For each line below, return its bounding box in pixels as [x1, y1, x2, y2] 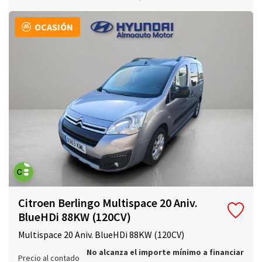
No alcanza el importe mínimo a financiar [87, 247, 244, 258]
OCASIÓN [35, 21, 73, 33]
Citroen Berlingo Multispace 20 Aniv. [18, 195, 198, 211]
